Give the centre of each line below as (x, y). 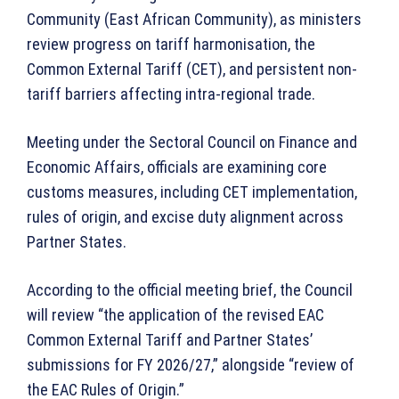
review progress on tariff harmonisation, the (171, 45)
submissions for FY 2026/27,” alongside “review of (191, 365)
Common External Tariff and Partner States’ (170, 340)
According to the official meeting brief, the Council (190, 290)
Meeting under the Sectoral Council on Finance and (192, 142)
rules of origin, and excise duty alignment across (185, 217)
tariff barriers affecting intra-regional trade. (171, 94)
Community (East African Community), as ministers (194, 20)
